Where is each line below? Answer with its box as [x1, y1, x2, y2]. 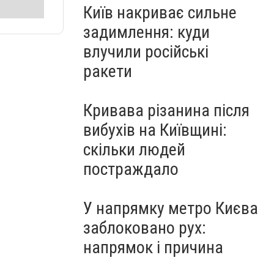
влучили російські [83, 42, 209, 62]
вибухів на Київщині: [83, 120, 227, 140]
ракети [83, 61, 132, 81]
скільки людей [83, 139, 185, 160]
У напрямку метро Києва [83, 198, 258, 218]
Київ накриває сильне [83, 2, 237, 23]
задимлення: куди [83, 22, 210, 42]
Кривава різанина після [83, 100, 250, 120]
